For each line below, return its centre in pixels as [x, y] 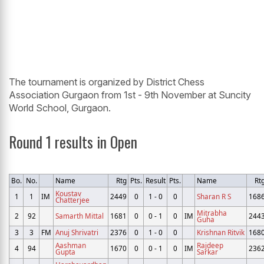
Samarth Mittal [80, 216]
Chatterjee [72, 200]
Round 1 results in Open [73, 142]
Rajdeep [210, 245]
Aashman [71, 245]
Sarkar [207, 252]
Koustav [68, 194]
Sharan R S [214, 197]
